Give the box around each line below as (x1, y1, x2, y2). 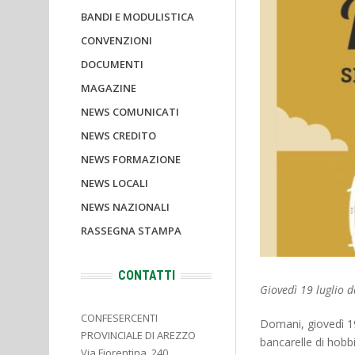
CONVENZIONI (81, 33, 152, 48)
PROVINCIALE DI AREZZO (81, 328, 196, 342)
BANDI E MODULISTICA (81, 10, 194, 24)
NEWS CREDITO (81, 128, 156, 143)
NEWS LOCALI (81, 176, 148, 190)
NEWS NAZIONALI (81, 200, 170, 214)
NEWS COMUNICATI (81, 105, 179, 119)
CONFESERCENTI (81, 311, 158, 325)
